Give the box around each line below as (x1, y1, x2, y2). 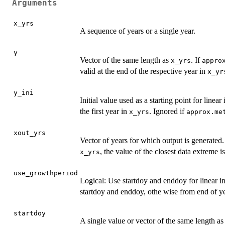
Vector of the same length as (80, 56, 171, 65)
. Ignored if (149, 107, 186, 116)
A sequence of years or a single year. (80, 27, 195, 36)
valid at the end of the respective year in (80, 67, 207, 76)
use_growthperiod (14, 169, 78, 177)
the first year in (80, 107, 129, 116)
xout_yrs (14, 129, 46, 137)
